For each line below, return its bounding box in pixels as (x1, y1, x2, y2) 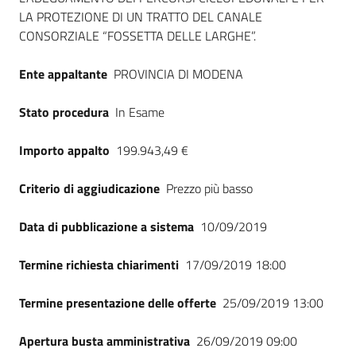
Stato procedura (19, 103, 109, 122)
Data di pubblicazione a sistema (19, 217, 194, 236)
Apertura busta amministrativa (19, 331, 190, 350)
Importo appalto (19, 141, 110, 160)
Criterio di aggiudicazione (19, 179, 160, 198)
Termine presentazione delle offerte (19, 293, 216, 312)
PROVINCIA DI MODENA (114, 64, 243, 83)
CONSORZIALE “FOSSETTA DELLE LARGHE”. (19, 26, 256, 45)
